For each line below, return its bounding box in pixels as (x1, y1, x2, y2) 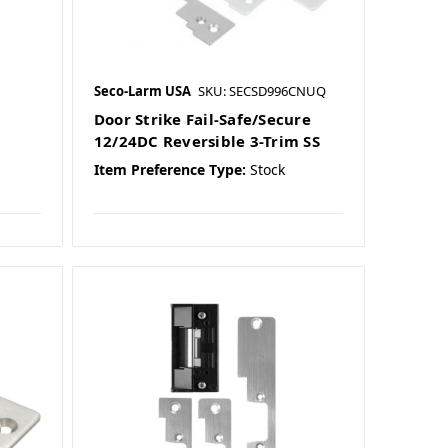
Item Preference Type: (93, 160, 246, 180)
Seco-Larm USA (93, 82, 191, 101)
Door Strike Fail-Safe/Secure (93, 109, 311, 130)
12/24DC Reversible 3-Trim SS (93, 131, 320, 152)
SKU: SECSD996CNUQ (197, 82, 326, 101)
